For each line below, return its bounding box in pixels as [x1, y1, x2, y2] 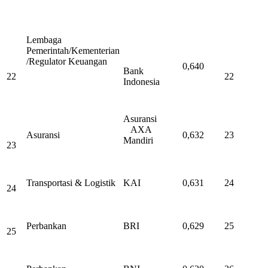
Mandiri [123, 135, 153, 146]
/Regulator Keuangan [26, 56, 107, 67]
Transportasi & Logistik [26, 178, 115, 188]
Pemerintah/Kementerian [26, 45, 120, 56]
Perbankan [26, 221, 66, 232]
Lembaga [26, 35, 62, 45]
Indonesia [123, 77, 160, 87]
